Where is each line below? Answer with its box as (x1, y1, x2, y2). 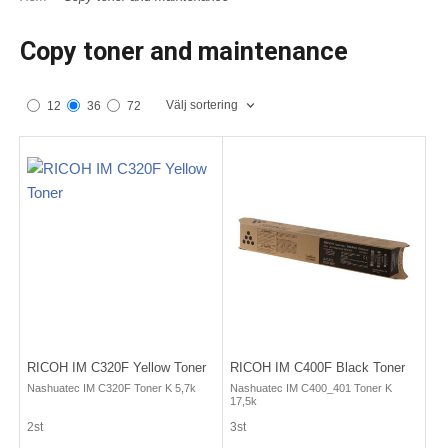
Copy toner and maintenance (20, 36, 348, 66)
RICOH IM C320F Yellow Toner (27, 359, 206, 375)
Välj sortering (166, 97, 238, 112)
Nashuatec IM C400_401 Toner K (230, 381, 392, 394)
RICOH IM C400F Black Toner (230, 359, 405, 375)
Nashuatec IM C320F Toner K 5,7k (27, 381, 196, 394)
